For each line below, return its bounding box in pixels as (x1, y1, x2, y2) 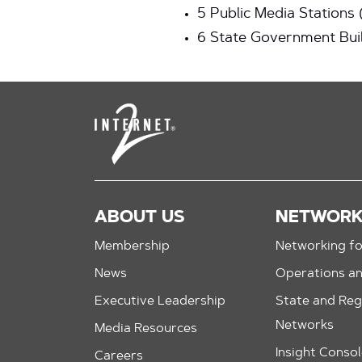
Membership (95, 240, 170, 254)
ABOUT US (95, 209, 184, 227)
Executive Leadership (95, 295, 225, 309)
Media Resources (95, 322, 197, 336)
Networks (276, 319, 334, 333)
